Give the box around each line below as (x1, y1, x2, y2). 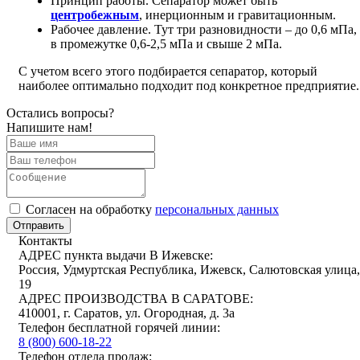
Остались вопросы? (6, 105, 114, 120)
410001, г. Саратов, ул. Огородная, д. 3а (18, 305, 235, 320)
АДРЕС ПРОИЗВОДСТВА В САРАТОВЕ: (18, 291, 253, 305)
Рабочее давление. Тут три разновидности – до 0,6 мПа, (51, 22, 357, 36)
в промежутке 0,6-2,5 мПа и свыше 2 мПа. (51, 36, 282, 51)
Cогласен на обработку (26, 202, 155, 216)
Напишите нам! (6, 120, 92, 134)
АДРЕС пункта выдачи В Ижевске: (18, 247, 213, 262)
